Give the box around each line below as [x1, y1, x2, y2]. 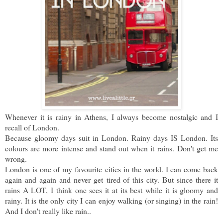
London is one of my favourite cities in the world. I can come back [5, 164, 218, 175]
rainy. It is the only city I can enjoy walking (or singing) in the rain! [5, 195, 218, 206]
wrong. [5, 153, 27, 164]
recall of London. [5, 122, 59, 133]
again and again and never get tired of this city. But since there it [5, 174, 218, 185]
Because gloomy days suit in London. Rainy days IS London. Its [5, 132, 218, 143]
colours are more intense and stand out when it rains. [5, 143, 177, 154]
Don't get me [177, 143, 219, 154]
